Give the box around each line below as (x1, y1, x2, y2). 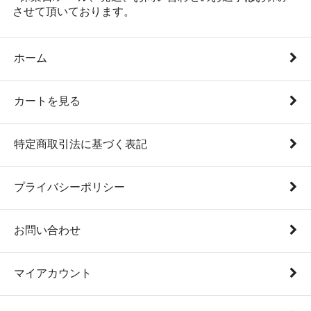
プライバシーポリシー (14, 180, 125, 193)
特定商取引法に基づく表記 (14, 137, 147, 150)
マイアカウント (14, 267, 92, 279)
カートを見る (14, 94, 81, 107)
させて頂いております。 (12, 5, 135, 17)
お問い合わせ (14, 224, 81, 236)
